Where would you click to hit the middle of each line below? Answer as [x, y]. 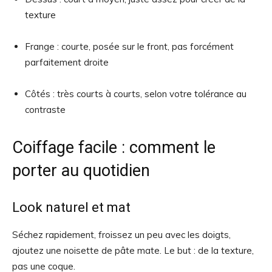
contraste [45, 110]
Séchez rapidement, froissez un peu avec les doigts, [121, 235]
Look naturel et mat [71, 207]
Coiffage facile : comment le [114, 148]
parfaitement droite [67, 62]
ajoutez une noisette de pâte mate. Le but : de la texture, [133, 250]
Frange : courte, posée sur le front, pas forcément [129, 46]
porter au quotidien [81, 171]
